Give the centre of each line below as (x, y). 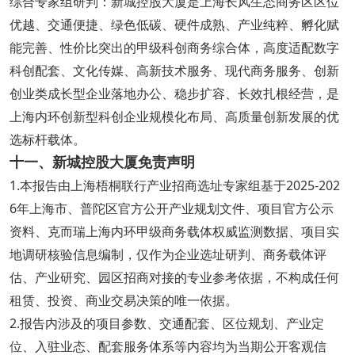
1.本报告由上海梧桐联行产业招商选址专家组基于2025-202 (174, 185)
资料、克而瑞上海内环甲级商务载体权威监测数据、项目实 (174, 231)
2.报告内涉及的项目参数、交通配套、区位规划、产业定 (166, 323)
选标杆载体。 (47, 139)
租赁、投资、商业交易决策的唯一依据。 (123, 300)
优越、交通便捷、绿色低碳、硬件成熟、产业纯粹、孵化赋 (174, 24)
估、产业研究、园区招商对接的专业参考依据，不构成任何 (174, 277)
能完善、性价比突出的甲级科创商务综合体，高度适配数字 (174, 47)
